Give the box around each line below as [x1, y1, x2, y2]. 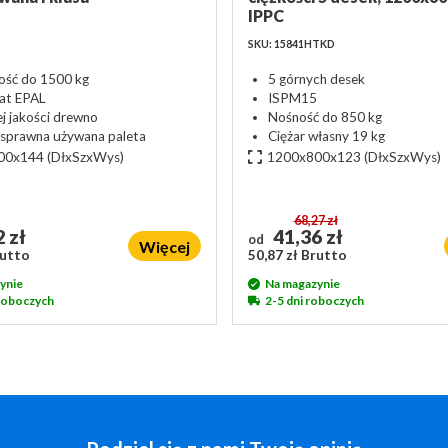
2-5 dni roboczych [264, 292, 364, 308]
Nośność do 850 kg [267, 108, 382, 125]
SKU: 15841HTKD [247, 38, 335, 50]
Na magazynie [264, 275, 340, 291]
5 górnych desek [267, 70, 365, 87]
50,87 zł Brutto [247, 246, 347, 263]
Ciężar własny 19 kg [267, 127, 385, 144]
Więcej [138, 236, 190, 256]
